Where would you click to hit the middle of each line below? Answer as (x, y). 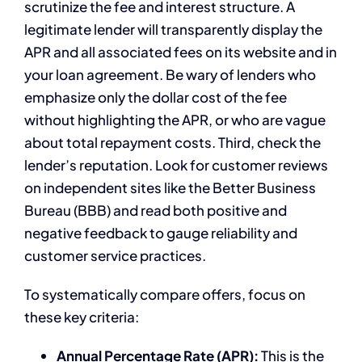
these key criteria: (82, 317)
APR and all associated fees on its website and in (181, 52)
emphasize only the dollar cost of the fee (156, 97)
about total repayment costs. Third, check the (173, 143)
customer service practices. (115, 256)
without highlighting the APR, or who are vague (175, 120)
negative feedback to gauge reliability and (161, 233)
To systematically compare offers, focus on (165, 295)
